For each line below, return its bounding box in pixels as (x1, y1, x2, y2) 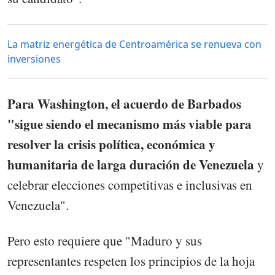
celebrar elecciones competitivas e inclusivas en (7, 176, 252, 194)
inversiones (7, 52, 61, 66)
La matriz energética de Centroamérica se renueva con (7, 37, 261, 52)
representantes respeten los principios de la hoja (7, 252, 255, 270)
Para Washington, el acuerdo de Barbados (7, 95, 241, 114)
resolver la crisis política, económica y (7, 135, 215, 154)
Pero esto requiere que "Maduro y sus (7, 232, 202, 250)
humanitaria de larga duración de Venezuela (7, 155, 257, 174)
